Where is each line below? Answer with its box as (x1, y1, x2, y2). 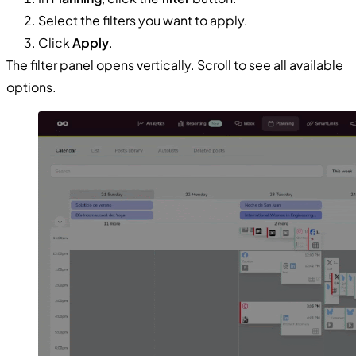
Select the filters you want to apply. (38, 11, 248, 29)
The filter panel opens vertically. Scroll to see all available (6, 56, 343, 73)
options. (6, 78, 56, 95)
